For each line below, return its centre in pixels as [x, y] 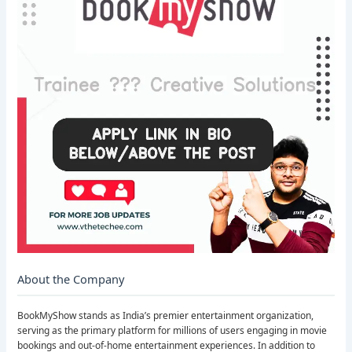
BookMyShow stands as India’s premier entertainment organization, [166, 316]
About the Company [71, 279]
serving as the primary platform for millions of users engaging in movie [172, 331]
